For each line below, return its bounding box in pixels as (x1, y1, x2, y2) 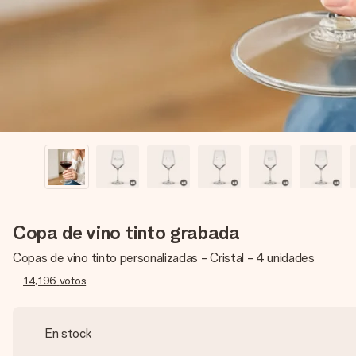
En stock (44, 326, 92, 341)
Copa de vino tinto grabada (13, 221, 240, 244)
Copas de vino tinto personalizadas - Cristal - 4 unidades (13, 250, 315, 265)
